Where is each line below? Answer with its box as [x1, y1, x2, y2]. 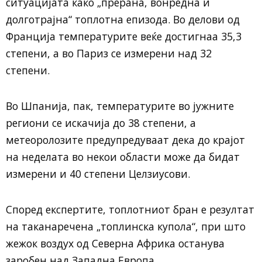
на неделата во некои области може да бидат [6, 149, 240, 164]
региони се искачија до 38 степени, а [6, 115, 196, 130]
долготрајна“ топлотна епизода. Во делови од [6, 12, 240, 26]
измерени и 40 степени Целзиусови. [6, 166, 190, 181]
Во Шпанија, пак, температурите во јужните [6, 98, 234, 113]
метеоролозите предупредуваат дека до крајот [6, 132, 245, 147]
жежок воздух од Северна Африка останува [6, 236, 225, 250]
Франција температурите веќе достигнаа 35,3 [6, 29, 242, 43]
